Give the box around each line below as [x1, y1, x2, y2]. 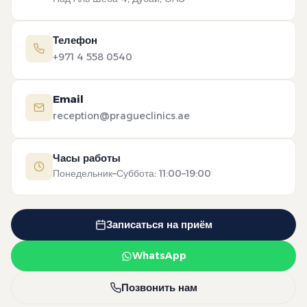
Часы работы [53, 151, 121, 164]
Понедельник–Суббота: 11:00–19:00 [53, 167, 211, 180]
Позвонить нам [121, 281, 197, 294]
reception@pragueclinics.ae [53, 110, 190, 122]
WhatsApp [132, 249, 186, 262]
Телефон [53, 34, 97, 47]
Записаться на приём [106, 218, 212, 231]
